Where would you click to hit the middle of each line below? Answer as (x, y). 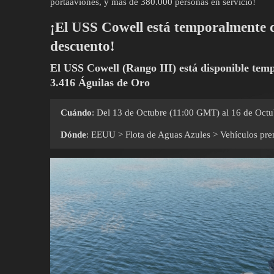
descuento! (83, 46)
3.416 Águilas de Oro (100, 82)
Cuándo (76, 112)
